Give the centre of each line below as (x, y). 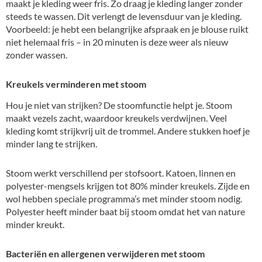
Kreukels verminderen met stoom (76, 84)
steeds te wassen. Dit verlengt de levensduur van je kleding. (124, 16)
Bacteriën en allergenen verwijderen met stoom (105, 254)
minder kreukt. (35, 225)
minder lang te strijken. (51, 143)
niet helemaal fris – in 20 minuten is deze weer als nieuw (117, 42)
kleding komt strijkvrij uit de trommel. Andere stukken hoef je (128, 130)
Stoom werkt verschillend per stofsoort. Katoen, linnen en (121, 173)
